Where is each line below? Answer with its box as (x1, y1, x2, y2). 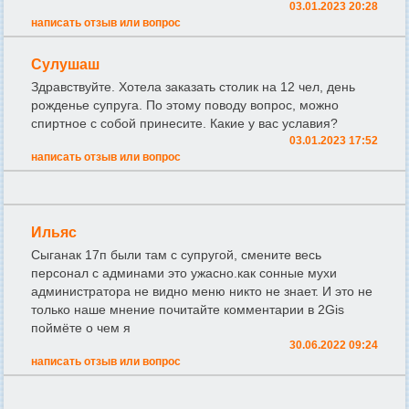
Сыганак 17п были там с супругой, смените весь (31, 246, 321, 262)
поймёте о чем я (31, 320, 131, 335)
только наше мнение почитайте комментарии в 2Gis (31, 301, 344, 317)
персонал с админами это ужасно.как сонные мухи (31, 265, 337, 280)
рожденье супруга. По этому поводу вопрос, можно (31, 97, 339, 112)
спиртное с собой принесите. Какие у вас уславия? (31, 115, 338, 131)
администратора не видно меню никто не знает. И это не (31, 283, 372, 299)
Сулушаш (31, 56, 100, 72)
